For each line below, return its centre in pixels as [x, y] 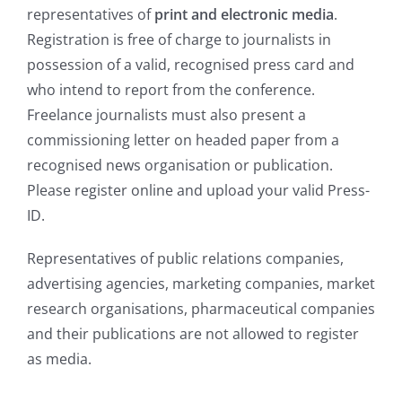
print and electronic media [244, 15]
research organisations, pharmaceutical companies [201, 309]
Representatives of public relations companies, [185, 259]
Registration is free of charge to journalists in [179, 40]
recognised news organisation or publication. [180, 166]
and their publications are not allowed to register [193, 334]
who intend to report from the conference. [171, 90]
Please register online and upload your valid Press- [198, 191]
